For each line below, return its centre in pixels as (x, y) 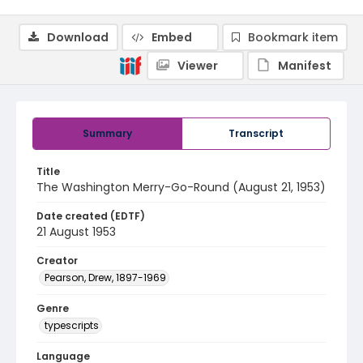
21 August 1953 (76, 232)
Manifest (305, 66)
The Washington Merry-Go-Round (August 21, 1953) (181, 187)
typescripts (72, 325)
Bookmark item (293, 37)
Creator (57, 261)
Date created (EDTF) (91, 216)
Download (78, 37)
